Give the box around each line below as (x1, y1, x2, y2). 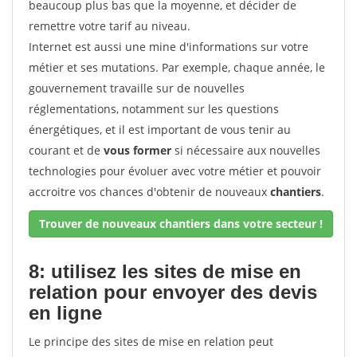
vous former (104, 143, 171, 158)
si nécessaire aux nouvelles (171, 143, 320, 158)
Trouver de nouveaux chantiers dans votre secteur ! (39, 216, 323, 231)
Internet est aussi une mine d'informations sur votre (29, 39, 308, 54)
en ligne (29, 302, 102, 324)
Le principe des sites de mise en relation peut (29, 334, 273, 349)
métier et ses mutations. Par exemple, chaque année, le (29, 60, 325, 75)
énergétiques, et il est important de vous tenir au (29, 122, 291, 137)
